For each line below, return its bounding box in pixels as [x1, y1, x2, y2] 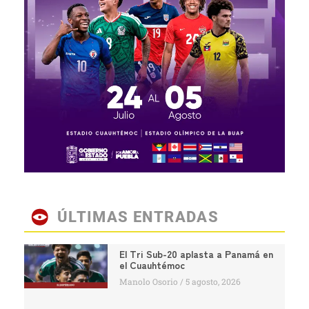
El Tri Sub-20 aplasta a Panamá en [119, 246, 273, 261]
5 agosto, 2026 [183, 275, 241, 287]
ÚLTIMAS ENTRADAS [57, 208, 219, 226]
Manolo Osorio [119, 275, 180, 287]
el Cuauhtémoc [119, 257, 185, 272]
